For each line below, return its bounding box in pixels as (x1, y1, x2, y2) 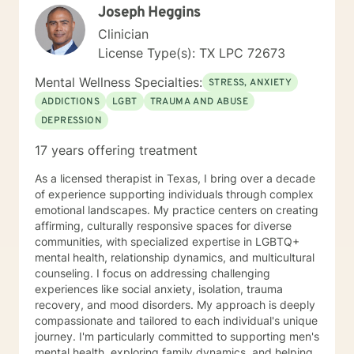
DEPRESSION (41, 115, 102, 127)
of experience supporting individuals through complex (35, 187, 314, 201)
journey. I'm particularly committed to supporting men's (35, 330, 319, 343)
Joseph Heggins (98, 4, 201, 22)
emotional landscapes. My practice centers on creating (35, 203, 318, 217)
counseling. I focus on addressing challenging (35, 266, 96, 280)
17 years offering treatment (35, 142, 198, 158)
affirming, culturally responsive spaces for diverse (35, 219, 292, 232)
